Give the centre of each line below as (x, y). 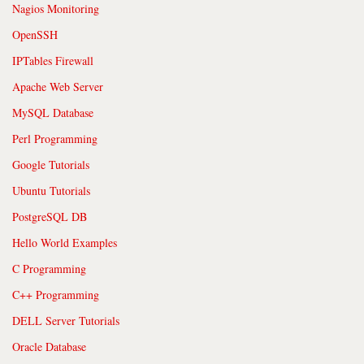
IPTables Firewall (53, 60)
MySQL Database (53, 112)
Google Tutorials (51, 164)
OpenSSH (35, 34)
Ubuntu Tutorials (51, 190)
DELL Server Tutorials (66, 320)
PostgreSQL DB (50, 216)
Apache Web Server (58, 86)
